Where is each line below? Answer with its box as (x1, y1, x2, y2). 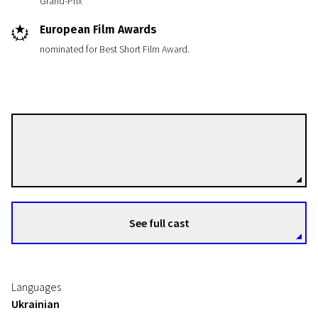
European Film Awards (40, 23, 157, 36)
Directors (95, 150, 137, 165)
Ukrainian (11, 297, 60, 311)
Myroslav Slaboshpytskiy (95, 135, 230, 149)
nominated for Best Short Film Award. (40, 43, 190, 55)
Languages (11, 280, 61, 294)
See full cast (128, 216, 190, 230)
